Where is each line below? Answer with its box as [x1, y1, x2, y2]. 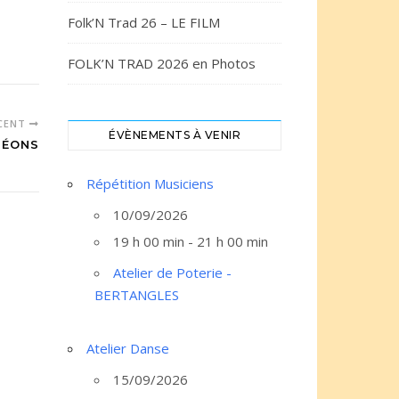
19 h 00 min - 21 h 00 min [113, 232, 268, 250]
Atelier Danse [86, 339, 169, 357]
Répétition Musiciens [86, 175, 214, 192]
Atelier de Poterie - [113, 264, 232, 281]
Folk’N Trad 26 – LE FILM [68, 13, 220, 31]
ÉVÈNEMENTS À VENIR [109, 128, 240, 142]
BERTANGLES [94, 286, 179, 304]
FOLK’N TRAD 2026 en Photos [68, 54, 256, 72]
